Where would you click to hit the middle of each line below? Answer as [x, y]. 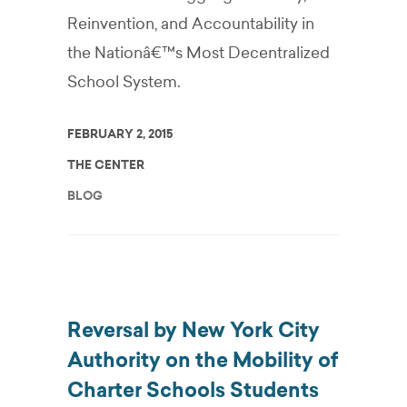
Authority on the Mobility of [203, 360]
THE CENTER [106, 165]
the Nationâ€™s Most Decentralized [199, 53]
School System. [124, 82]
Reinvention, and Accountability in [191, 24]
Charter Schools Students [193, 390]
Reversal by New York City [194, 330]
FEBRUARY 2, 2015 [120, 134]
